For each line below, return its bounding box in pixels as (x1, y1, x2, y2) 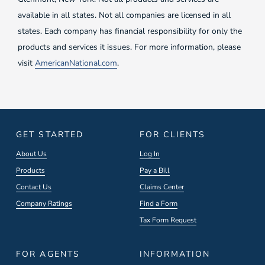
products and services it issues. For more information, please (18, 41, 241, 53)
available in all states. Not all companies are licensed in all (18, 9, 231, 21)
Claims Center (140, 182, 184, 192)
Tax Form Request (140, 215, 196, 225)
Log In (140, 149, 160, 159)
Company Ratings (16, 199, 72, 208)
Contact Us (16, 182, 51, 192)
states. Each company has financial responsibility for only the (18, 25, 242, 37)
